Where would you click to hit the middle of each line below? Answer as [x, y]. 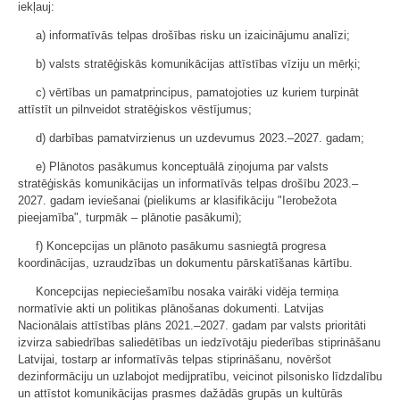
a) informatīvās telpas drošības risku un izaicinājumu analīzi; [193, 35]
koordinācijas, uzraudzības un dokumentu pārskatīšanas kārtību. [185, 262]
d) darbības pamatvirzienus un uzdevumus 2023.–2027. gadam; [200, 137]
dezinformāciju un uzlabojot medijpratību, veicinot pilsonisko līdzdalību [200, 376]
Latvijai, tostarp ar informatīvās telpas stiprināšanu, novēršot [175, 359]
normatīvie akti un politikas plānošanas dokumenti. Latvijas [171, 308]
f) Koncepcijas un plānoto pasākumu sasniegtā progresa [181, 246]
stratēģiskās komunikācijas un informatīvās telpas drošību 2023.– [188, 183]
